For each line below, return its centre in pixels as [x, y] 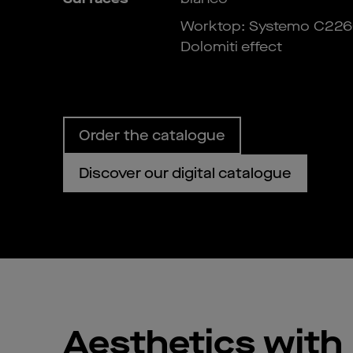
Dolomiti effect [231, 46]
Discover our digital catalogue [185, 174]
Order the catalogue [152, 136]
